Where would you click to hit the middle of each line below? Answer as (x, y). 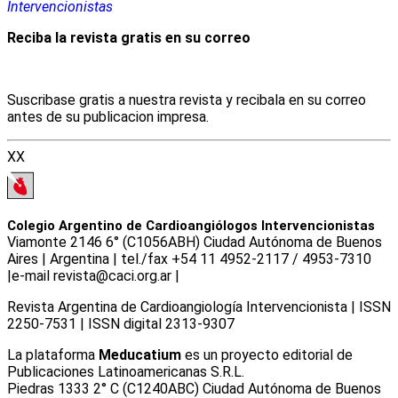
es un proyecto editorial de (267, 354)
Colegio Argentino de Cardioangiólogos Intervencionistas (191, 225)
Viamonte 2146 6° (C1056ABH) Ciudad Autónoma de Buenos (195, 242)
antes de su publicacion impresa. (108, 117)
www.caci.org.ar (231, 275)
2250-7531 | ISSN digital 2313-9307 (121, 323)
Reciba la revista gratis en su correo (129, 38)
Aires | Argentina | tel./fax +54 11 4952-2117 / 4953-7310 (189, 259)
